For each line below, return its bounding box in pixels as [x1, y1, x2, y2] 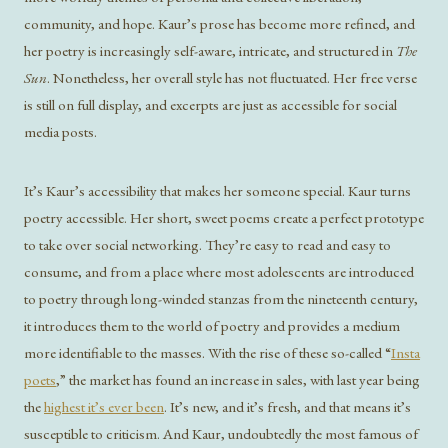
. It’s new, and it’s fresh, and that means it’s [164, 396, 411, 416]
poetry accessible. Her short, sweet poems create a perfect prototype [24, 207, 424, 227]
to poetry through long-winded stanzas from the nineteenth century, [24, 288, 418, 308]
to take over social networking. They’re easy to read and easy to [24, 234, 391, 254]
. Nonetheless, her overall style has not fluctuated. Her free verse [47, 67, 417, 87]
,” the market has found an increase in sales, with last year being [56, 369, 420, 389]
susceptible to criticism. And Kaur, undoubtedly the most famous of [24, 423, 418, 443]
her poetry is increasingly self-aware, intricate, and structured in [24, 40, 396, 60]
